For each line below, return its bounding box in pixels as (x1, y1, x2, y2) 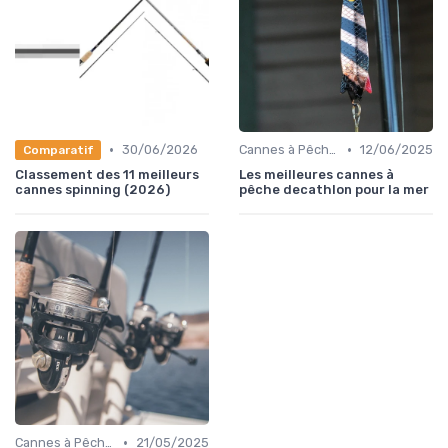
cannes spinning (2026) (15, 182, 170, 198)
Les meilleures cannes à (239, 167, 394, 183)
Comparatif (22, 142, 94, 157)
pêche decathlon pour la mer (239, 182, 429, 198)
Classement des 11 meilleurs (15, 167, 199, 183)
